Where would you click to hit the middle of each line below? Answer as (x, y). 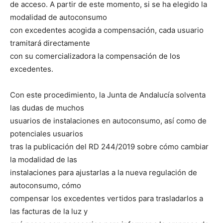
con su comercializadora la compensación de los (95, 56)
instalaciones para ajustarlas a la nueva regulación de (104, 172)
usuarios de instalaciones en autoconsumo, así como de (108, 120)
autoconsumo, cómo (46, 185)
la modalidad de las (44, 159)
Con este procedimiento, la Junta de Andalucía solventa (108, 95)
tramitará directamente (50, 43)
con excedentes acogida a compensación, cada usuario (107, 30)
